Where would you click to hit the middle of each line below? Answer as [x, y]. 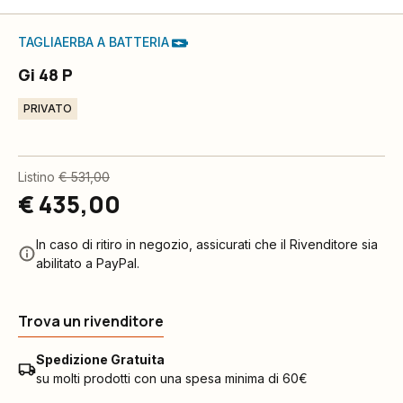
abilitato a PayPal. [88, 263]
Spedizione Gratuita [100, 359]
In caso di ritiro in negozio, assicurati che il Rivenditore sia [207, 244]
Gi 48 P [45, 75]
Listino [36, 177]
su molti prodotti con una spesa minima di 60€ [172, 378]
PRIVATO [48, 108]
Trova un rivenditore [91, 321]
